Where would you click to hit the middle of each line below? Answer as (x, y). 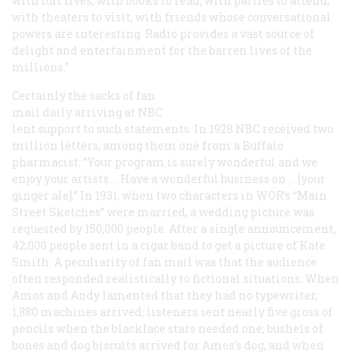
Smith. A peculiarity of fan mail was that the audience (164, 261)
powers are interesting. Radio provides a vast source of (163, 33)
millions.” (40, 67)
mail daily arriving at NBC (87, 112)
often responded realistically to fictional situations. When (176, 278)
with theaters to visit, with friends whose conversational (172, 17)
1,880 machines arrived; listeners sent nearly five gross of (172, 311)
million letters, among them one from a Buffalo (148, 145)
